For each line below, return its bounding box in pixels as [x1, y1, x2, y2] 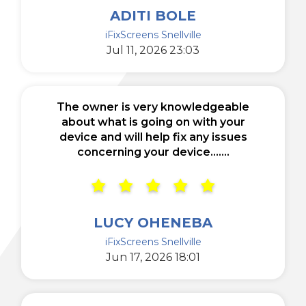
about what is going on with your [61, 115, 245, 128]
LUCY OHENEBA [94, 214, 212, 231]
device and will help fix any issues [59, 130, 247, 143]
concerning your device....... [76, 145, 229, 158]
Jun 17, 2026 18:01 [106, 250, 200, 264]
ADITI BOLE [110, 7, 196, 24]
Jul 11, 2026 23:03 [107, 43, 199, 57]
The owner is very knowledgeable [57, 100, 249, 113]
